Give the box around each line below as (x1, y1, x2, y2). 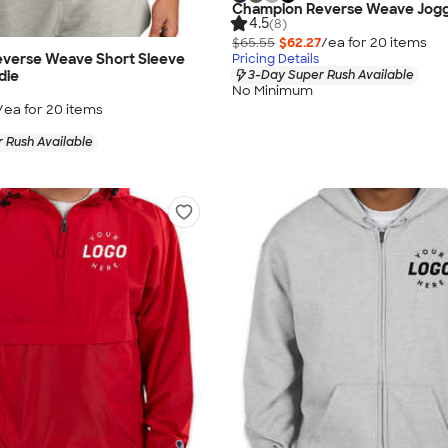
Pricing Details (232, 50, 319, 67)
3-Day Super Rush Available (248, 66, 414, 83)
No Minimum (232, 81, 313, 99)
